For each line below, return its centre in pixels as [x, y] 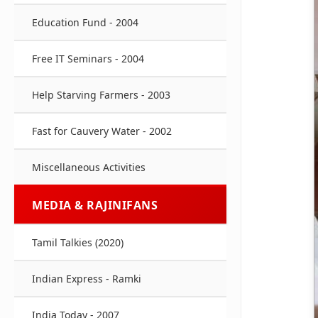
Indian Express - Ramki [87, 279]
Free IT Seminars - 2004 [88, 59]
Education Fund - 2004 [85, 22]
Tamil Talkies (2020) [78, 242]
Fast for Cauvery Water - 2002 [102, 131]
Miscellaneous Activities [89, 167]
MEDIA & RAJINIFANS [95, 205]
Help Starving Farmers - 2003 [101, 95]
